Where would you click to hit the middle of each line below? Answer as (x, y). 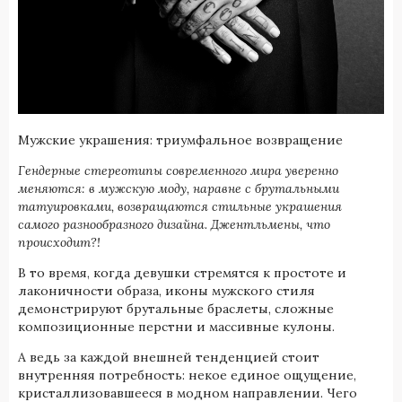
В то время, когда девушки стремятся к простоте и (182, 272)
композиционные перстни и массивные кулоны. (176, 326)
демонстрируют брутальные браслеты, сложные (176, 308)
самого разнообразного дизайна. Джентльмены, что (174, 224)
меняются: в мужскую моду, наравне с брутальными (179, 188)
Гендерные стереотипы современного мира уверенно (178, 170)
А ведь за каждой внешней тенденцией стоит (169, 357)
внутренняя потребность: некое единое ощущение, (187, 375)
